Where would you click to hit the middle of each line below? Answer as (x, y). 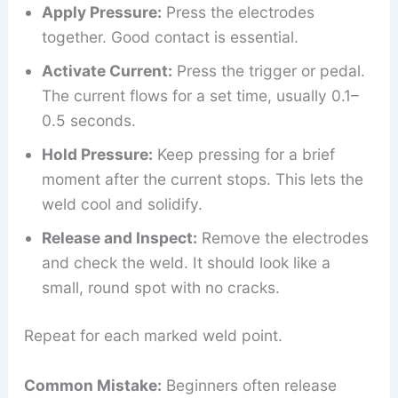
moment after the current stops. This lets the (202, 179)
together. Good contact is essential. (170, 37)
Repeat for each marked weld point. (153, 336)
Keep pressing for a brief (243, 155)
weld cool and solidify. (122, 204)
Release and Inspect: (119, 238)
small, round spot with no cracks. (160, 288)
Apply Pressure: (101, 12)
